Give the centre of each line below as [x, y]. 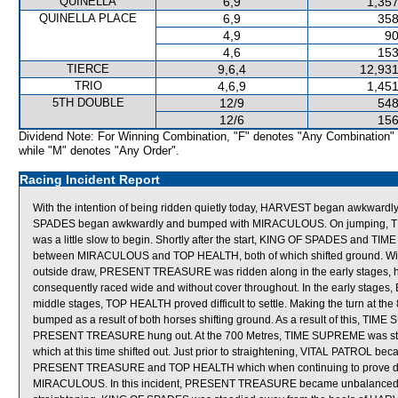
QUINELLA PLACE [88, 18]
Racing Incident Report [90, 179]
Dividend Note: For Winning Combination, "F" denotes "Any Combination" [207, 136]
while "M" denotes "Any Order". [99, 151]
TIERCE [88, 69]
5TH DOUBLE [88, 103]
